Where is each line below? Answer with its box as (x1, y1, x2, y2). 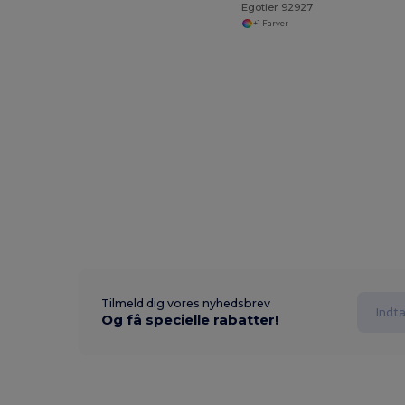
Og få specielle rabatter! (101, 311, 279, 328)
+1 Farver (252, 18, 288, 28)
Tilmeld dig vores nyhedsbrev (101, 297, 271, 310)
